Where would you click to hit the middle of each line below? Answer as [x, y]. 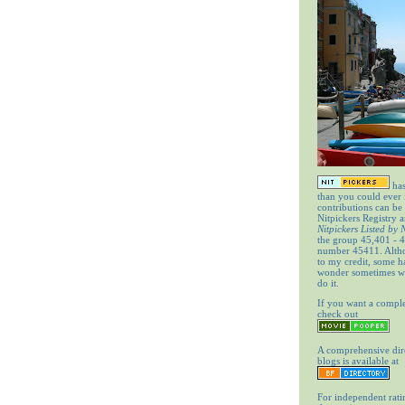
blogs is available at [358, 361]
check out [338, 314]
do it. [328, 283]
